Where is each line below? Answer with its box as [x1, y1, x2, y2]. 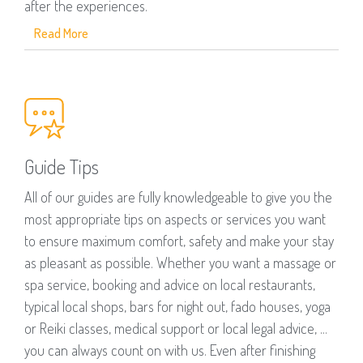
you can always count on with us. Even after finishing [24, 341, 315, 360]
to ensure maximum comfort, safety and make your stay [24, 232, 334, 250]
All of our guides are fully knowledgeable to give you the [24, 188, 332, 207]
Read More [34, 25, 88, 42]
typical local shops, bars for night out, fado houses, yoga [24, 297, 331, 316]
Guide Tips [24, 154, 99, 180]
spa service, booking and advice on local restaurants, [24, 275, 315, 294]
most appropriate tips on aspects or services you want [24, 210, 326, 228]
